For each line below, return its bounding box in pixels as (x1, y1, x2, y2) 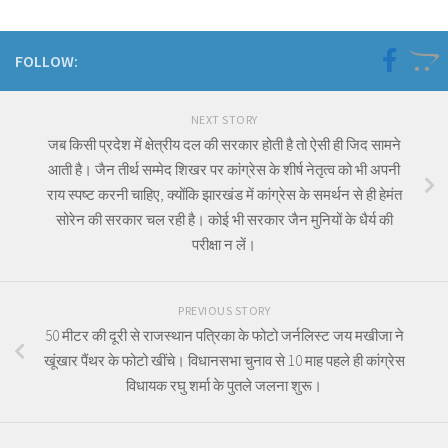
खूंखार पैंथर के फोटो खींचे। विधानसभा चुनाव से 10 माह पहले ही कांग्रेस (43, 350, 405, 370)
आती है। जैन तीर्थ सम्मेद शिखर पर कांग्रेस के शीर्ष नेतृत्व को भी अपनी (48, 159, 400, 179)
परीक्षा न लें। (192, 234, 256, 254)
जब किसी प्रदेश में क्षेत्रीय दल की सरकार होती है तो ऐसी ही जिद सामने (47, 134, 401, 154)
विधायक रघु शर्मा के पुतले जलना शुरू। (126, 375, 322, 395)
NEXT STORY (190, 111, 258, 127)
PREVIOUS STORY (178, 302, 270, 318)
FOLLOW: (15, 50, 78, 71)
